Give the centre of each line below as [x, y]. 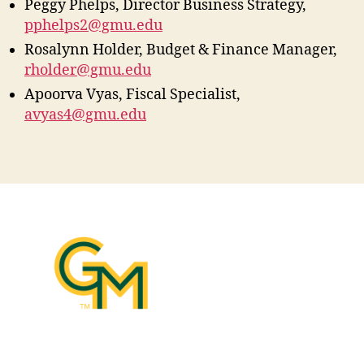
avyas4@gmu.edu [85, 115]
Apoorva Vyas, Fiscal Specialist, [132, 94]
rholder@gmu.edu [88, 70]
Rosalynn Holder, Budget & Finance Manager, [181, 50]
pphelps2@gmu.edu [93, 25]
